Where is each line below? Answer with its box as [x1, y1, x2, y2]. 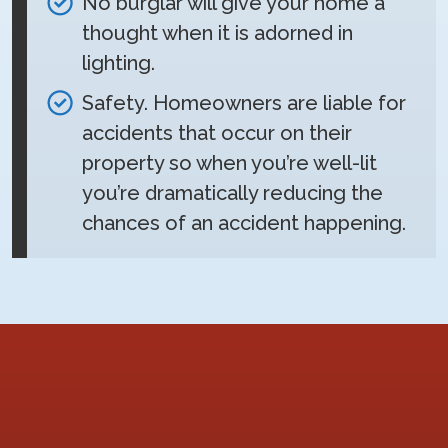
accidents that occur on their [82, 121, 352, 146]
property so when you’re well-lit [82, 151, 377, 176]
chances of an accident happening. [82, 211, 406, 236]
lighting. [82, 51, 155, 76]
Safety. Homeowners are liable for [82, 91, 406, 116]
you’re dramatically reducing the [82, 181, 383, 206]
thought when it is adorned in [82, 21, 353, 46]
